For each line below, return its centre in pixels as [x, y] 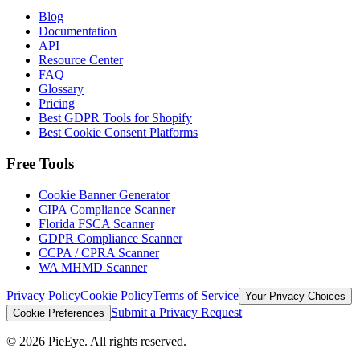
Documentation [78, 31]
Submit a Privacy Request [176, 312]
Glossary [61, 89]
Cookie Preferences [59, 313]
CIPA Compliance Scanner [107, 209]
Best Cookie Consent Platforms [118, 133]
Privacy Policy [43, 295]
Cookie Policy [117, 295]
